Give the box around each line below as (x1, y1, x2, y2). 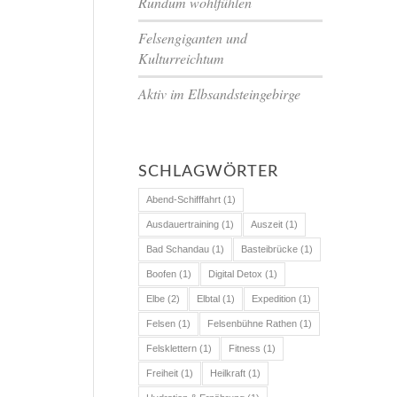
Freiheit (146, 368, 179, 378)
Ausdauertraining (146, 219, 220, 230)
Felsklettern (146, 343, 198, 354)
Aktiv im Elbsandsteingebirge (138, 84, 301, 103)
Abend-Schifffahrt (146, 194, 222, 205)
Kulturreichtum (138, 49, 225, 67)
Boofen (146, 269, 177, 279)
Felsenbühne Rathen (207, 318, 298, 329)
